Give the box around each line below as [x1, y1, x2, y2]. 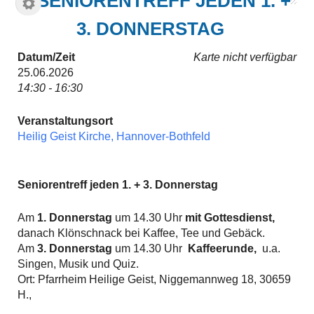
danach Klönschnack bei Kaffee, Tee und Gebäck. [18, 227, 265, 239]
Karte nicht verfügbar [193, 51, 296, 63]
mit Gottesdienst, [185, 212, 275, 224]
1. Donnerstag [34, 212, 112, 224]
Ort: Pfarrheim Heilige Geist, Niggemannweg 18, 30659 [18, 273, 291, 285]
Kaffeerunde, [188, 243, 257, 254]
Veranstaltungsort [18, 115, 113, 127]
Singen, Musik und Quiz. [18, 258, 139, 270]
